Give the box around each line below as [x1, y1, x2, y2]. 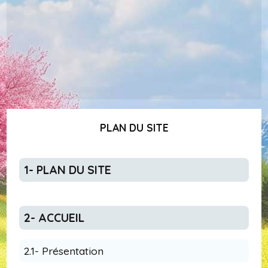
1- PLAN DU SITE [28, 163, 111, 178]
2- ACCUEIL [30, 211, 84, 226]
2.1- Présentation [30, 244, 103, 258]
